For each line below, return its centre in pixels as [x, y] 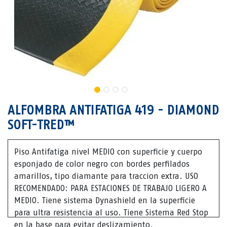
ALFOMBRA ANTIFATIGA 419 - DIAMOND [113, 110]
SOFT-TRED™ [41, 125]
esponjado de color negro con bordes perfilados [102, 164]
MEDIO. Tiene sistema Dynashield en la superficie [105, 200]
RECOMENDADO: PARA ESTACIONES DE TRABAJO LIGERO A [110, 188]
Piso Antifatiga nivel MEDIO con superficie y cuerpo [108, 152]
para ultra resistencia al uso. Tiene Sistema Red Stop [111, 213]
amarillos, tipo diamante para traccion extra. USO [106, 176]
